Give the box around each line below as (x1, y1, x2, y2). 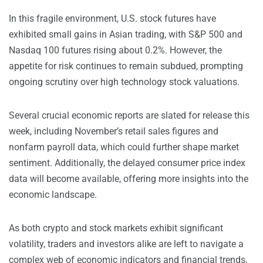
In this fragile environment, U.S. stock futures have (9, 13, 216, 25)
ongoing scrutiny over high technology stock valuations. (9, 76, 240, 88)
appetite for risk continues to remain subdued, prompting (9, 60, 243, 72)
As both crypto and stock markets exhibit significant (9, 222, 223, 234)
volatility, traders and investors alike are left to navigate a (9, 238, 244, 250)
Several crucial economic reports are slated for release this (9, 110, 249, 122)
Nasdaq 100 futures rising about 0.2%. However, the (9, 45, 222, 56)
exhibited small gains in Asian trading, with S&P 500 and (9, 29, 242, 41)
